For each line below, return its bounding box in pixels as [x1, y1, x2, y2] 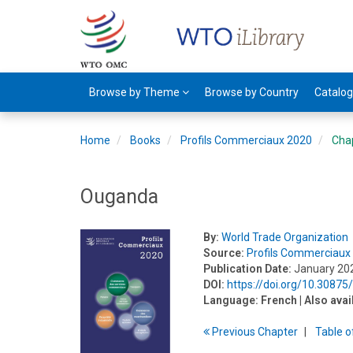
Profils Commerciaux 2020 [180, 134, 312, 147]
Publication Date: [203, 262, 292, 275]
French [261, 294, 298, 307]
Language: [203, 294, 259, 307]
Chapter [258, 325, 299, 338]
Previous [210, 325, 258, 338]
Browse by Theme [89, 86, 182, 98]
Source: [203, 247, 245, 259]
